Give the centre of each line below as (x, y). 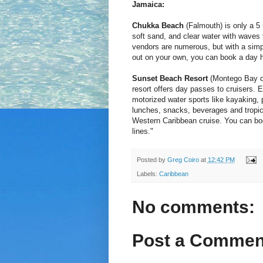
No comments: (193, 207)
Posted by (152, 159)
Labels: (148, 174)
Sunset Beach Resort (170, 78)
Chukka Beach (158, 25)
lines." (142, 131)
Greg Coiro (183, 159)
